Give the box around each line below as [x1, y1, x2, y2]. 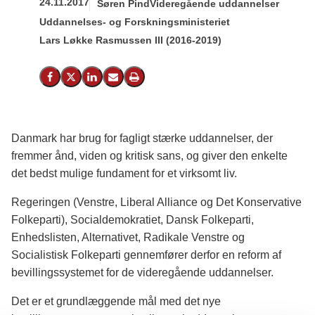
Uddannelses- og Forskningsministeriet [39, 16, 230, 27]
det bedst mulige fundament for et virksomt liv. [11, 167, 237, 179]
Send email [112, 75, 158, 86]
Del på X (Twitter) [70, 75, 141, 86]
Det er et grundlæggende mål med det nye [11, 295, 221, 307]
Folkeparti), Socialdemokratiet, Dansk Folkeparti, [11, 214, 254, 226]
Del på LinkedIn [91, 75, 155, 86]
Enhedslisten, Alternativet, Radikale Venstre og [11, 231, 245, 243]
